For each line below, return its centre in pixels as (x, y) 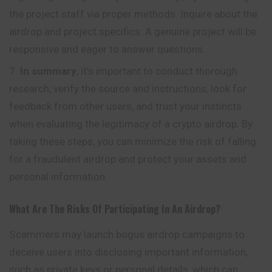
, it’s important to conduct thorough (157, 71)
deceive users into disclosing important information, (128, 252)
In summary (48, 71)
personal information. (58, 176)
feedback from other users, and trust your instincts (125, 106)
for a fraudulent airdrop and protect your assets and (128, 159)
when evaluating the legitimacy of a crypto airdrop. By (131, 124)
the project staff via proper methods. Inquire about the (133, 14)
